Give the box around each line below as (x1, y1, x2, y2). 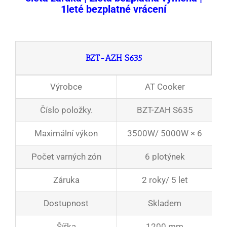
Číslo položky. (40, 105, 93, 116)
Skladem (148, 198, 181, 209)
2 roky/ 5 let (141, 175, 188, 185)
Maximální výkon (34, 128, 98, 139)
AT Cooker (144, 82, 185, 92)
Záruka (53, 175, 80, 185)
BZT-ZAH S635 (136, 105, 193, 116)
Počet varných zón (31, 152, 101, 162)
